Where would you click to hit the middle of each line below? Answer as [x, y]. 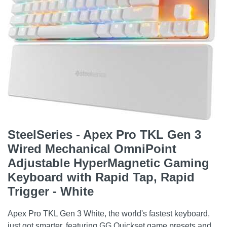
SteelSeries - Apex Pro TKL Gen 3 [104, 135]
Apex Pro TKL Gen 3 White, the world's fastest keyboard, [109, 214]
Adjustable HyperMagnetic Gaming [108, 163]
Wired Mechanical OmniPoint [92, 149]
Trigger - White [51, 191]
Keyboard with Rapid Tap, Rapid [101, 177]
